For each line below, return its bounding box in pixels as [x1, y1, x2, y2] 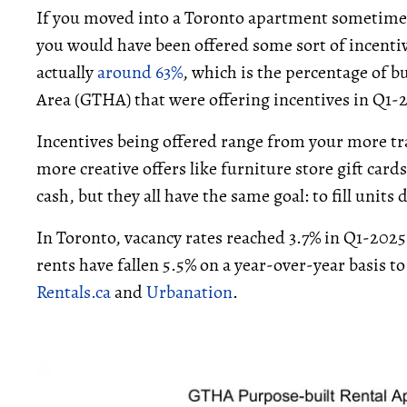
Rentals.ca [36, 280, 111, 304]
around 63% [97, 60, 183, 84]
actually [36, 60, 97, 84]
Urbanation [146, 280, 233, 304]
